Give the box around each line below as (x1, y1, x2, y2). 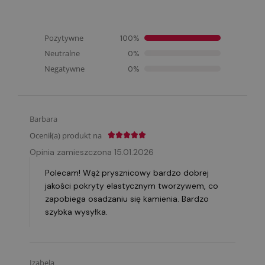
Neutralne (44, 47, 80, 59)
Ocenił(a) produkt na (30, 130, 102, 141)
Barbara (30, 113, 57, 124)
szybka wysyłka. (45, 206, 108, 217)
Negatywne (44, 63, 85, 74)
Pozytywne (44, 32, 83, 43)
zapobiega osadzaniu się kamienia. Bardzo (45, 193, 209, 204)
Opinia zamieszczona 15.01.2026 (30, 146, 154, 157)
